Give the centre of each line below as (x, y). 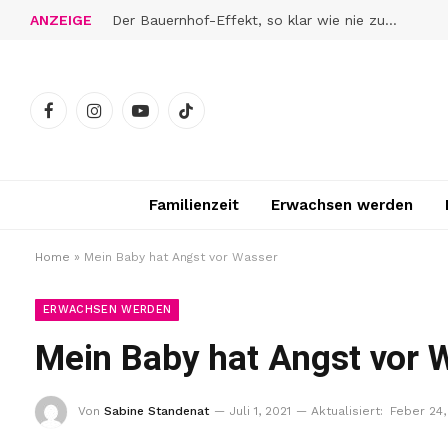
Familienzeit (194, 205)
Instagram (126, 118)
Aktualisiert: (347, 411)
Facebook (80, 118)
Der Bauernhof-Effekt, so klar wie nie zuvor (391, 20)
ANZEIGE (61, 19)
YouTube (167, 118)
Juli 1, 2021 (260, 411)
